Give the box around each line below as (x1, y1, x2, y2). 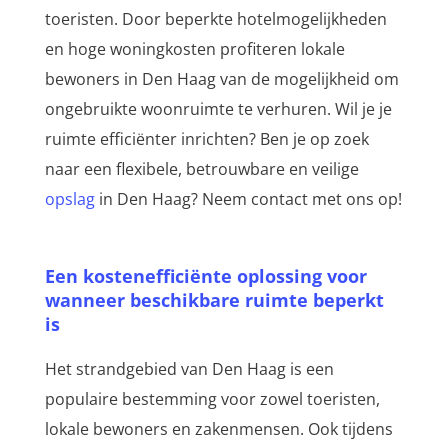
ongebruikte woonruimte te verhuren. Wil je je (44, 98, 335, 121)
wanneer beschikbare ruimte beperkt (44, 288, 384, 313)
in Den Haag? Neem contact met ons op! (94, 188, 402, 211)
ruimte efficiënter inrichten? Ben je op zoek (44, 128, 369, 151)
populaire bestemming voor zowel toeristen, (44, 388, 380, 411)
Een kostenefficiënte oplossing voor (44, 264, 367, 289)
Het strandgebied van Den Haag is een (44, 358, 334, 381)
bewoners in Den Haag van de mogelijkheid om (44, 68, 399, 91)
